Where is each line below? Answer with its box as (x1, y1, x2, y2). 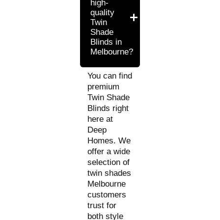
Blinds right (87, 103, 129, 113)
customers (87, 190, 127, 199)
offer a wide (87, 146, 131, 156)
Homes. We (87, 136, 131, 145)
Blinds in (90, 37, 122, 47)
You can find (87, 71, 133, 81)
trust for (87, 200, 117, 210)
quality (90, 7, 115, 17)
